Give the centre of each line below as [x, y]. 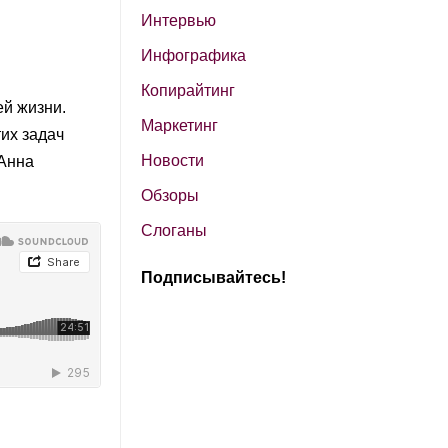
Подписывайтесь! [213, 277]
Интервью [178, 20]
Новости [172, 160]
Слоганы [174, 230]
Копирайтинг [188, 90]
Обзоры [170, 195]
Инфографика [193, 55]
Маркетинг [179, 125]
